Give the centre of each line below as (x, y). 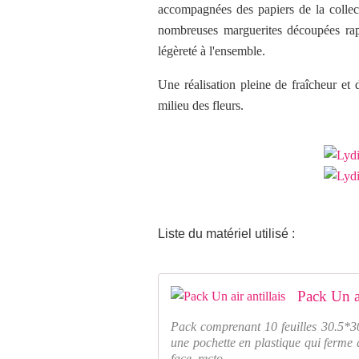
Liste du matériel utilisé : (226, 234)
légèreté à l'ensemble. (212, 51)
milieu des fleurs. (201, 105)
